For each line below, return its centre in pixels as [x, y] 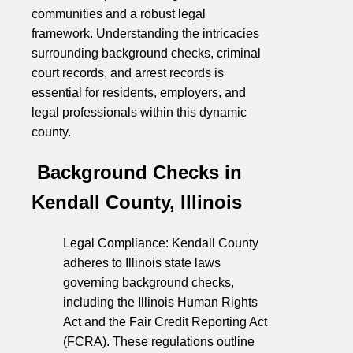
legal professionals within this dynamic [139, 112]
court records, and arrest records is [128, 72]
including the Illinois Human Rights [160, 302]
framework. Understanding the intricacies [145, 33]
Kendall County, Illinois [137, 202]
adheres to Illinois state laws [142, 262]
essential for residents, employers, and [139, 92]
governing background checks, [149, 282]
